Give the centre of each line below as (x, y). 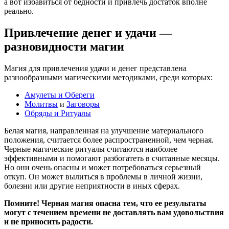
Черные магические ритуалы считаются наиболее (91, 149)
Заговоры (83, 104)
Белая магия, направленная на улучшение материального (104, 131)
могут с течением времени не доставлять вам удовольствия (114, 213)
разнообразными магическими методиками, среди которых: (108, 78)
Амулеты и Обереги (60, 95)
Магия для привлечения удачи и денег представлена (95, 68)
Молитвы (41, 104)
